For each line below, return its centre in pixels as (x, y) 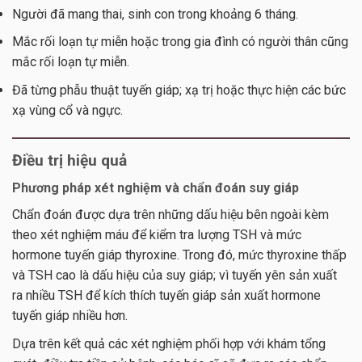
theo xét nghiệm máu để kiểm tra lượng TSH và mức (157, 235)
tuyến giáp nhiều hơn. (70, 316)
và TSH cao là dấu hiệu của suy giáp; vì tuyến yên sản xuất (175, 276)
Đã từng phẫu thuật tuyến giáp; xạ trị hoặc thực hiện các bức (179, 90)
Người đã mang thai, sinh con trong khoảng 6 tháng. (155, 14)
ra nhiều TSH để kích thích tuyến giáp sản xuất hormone (166, 296)
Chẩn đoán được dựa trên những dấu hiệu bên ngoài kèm (170, 215)
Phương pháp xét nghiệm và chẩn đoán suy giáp (156, 188)
